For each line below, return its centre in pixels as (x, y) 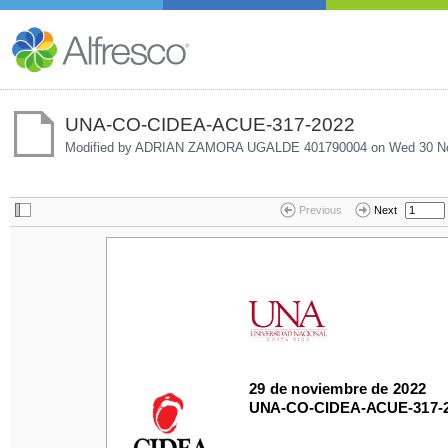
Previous (320, 210)
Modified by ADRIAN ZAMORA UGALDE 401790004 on (226, 147)
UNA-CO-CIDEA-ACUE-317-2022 (209, 124)
